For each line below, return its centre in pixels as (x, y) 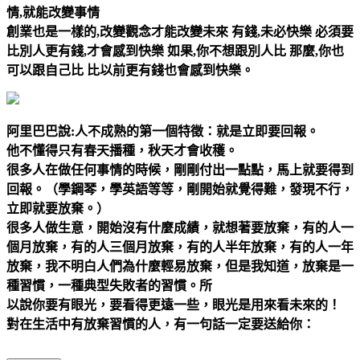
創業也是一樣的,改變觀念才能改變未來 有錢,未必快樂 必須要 (180, 31)
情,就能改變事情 (53, 12)
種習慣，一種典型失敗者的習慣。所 (109, 285)
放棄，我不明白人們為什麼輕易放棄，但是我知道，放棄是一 (180, 266)
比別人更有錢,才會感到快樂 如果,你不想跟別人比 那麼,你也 (175, 51)
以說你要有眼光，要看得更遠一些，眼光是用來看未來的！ (174, 305)
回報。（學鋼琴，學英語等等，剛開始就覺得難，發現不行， (180, 189)
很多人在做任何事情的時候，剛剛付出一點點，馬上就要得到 (180, 170)
